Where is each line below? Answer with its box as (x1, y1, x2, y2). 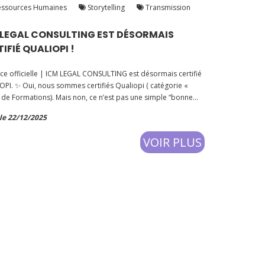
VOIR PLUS (143, 134, 202, 150)
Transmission (144, 2, 191, 12)
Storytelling (86, 2, 125, 12)
